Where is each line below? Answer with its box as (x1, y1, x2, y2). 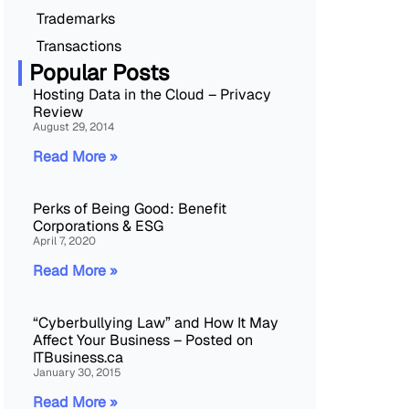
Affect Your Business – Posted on (33, 330, 253, 350)
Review (33, 101, 83, 121)
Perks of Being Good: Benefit (33, 198, 226, 218)
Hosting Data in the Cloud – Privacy (33, 84, 271, 104)
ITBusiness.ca (33, 347, 123, 367)
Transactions (37, 36, 121, 56)
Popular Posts (29, 58, 170, 87)
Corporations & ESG (33, 215, 163, 236)
